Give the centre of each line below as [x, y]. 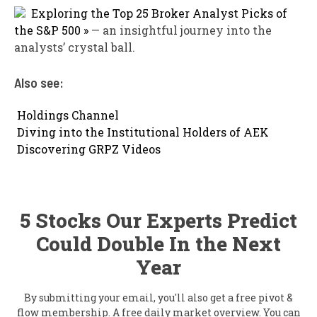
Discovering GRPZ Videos [89, 149]
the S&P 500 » [51, 30]
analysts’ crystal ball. [75, 47]
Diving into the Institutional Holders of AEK [143, 132]
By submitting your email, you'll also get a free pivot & [158, 297]
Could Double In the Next [158, 243]
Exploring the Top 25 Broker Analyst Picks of [159, 13]
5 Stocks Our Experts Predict [158, 220]
